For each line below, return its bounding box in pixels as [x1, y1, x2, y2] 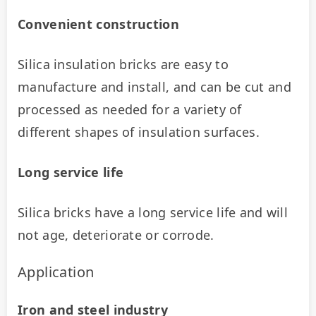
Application [18, 262, 95, 281]
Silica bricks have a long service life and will [18, 203, 288, 221]
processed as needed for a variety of [18, 100, 242, 118]
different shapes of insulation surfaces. [18, 123, 260, 140]
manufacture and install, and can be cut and [18, 78, 291, 95]
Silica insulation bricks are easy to [18, 55, 229, 73]
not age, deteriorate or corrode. [18, 226, 214, 243]
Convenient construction [18, 15, 179, 32]
